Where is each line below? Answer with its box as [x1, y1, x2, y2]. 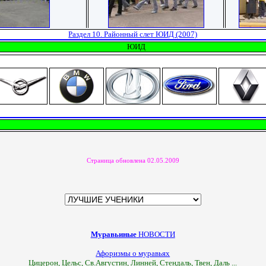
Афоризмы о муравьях [96, 248, 170, 258]
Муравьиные [90, 229, 137, 239]
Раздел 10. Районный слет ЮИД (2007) [68, 29, 198, 39]
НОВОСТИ [136, 229, 175, 239]
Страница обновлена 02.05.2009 [86, 157, 179, 164]
